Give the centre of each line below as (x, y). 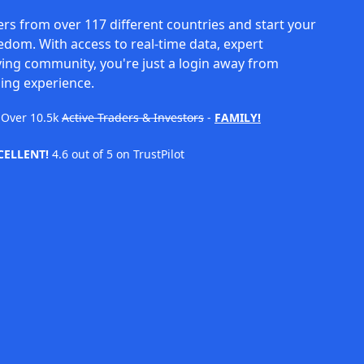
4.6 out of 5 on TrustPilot (117, 154)
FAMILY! (238, 117)
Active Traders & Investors (133, 117)
